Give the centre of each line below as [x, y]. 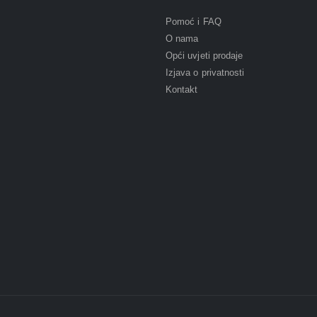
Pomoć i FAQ [194, 21]
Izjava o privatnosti [205, 72]
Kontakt [182, 89]
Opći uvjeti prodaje [204, 55]
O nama [182, 38]
